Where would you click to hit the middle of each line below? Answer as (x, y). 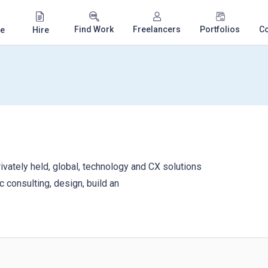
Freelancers (157, 29)
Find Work (94, 29)
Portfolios (220, 29)
